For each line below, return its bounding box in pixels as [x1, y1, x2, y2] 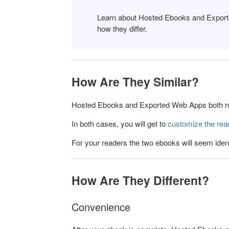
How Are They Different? [72, 172, 209, 189]
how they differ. [97, 23, 147, 34]
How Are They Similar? [72, 73, 199, 90]
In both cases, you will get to [72, 118, 168, 129]
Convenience [72, 199, 130, 215]
